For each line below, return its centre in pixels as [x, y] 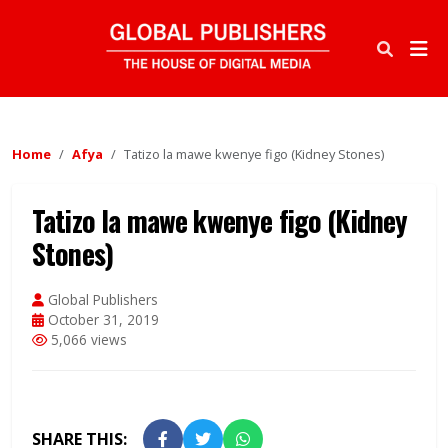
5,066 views [87, 340]
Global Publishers [101, 300]
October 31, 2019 [101, 320]
